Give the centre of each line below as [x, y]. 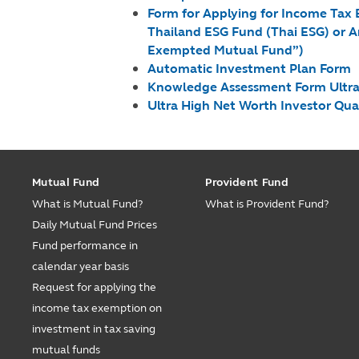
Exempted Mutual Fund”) [226, 50]
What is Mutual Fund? [87, 204]
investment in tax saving [94, 329]
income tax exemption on [97, 308]
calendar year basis [81, 266]
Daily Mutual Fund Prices [95, 225]
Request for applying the [94, 287]
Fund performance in [85, 246]
